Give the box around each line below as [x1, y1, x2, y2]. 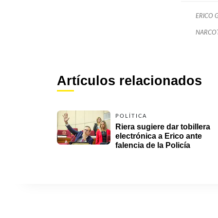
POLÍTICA [115, 113, 147, 119]
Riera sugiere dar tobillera [115, 122, 210, 131]
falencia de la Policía [115, 141, 190, 149]
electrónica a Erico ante [115, 131, 202, 140]
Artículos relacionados [57, 73, 202, 88]
